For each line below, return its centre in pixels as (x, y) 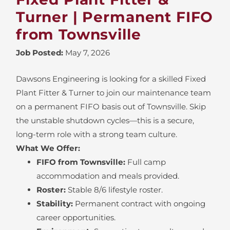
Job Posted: (39, 53)
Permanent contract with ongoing (139, 203)
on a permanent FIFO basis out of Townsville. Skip (111, 106)
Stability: (54, 203)
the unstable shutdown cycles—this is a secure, (105, 120)
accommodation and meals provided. (108, 176)
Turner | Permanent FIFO (114, 17)
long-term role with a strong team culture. (96, 134)
